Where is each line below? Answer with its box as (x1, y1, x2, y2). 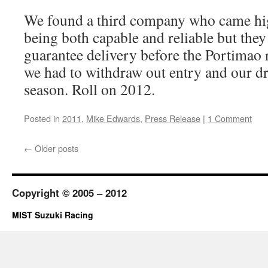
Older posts (32, 142, 78, 154)
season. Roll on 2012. (24, 79, 155, 99)
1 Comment (208, 112, 252, 124)
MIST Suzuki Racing (12, 209, 93, 221)
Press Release (145, 112, 200, 124)
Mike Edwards (86, 112, 140, 124)
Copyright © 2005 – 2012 (12, 185, 127, 200)
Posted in (24, 112, 60, 124)
